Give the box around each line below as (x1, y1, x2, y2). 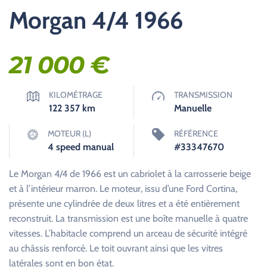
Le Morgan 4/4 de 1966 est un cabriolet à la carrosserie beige (9, 168, 251, 179)
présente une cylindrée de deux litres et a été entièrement (9, 198, 240, 209)
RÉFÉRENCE (174, 128, 218, 139)
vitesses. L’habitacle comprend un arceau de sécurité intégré (9, 228, 247, 239)
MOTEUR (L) (48, 128, 91, 139)
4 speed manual (48, 141, 114, 153)
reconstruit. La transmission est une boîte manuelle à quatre (9, 213, 248, 224)
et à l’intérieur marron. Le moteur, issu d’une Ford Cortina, (9, 183, 237, 194)
